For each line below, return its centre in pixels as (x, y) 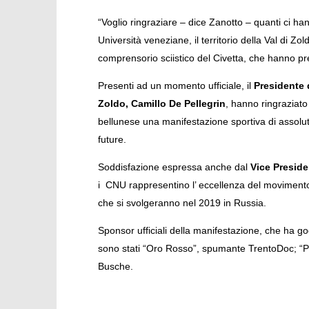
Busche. (115, 266)
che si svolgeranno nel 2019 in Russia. (182, 202)
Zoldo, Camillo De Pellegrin (161, 103)
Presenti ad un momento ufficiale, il (176, 85)
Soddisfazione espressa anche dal (174, 167)
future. (112, 139)
